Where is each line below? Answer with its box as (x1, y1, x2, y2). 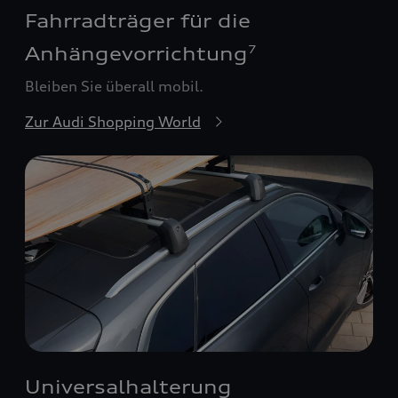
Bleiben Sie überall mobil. (25, 77, 203, 96)
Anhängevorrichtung (25, 43, 248, 66)
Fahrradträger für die (25, 10, 251, 33)
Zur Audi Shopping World (25, 113, 201, 131)
